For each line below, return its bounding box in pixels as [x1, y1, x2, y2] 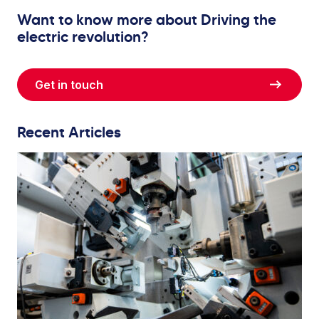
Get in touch [35, 78, 103, 92]
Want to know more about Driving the [17, 11, 276, 29]
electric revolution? [17, 28, 148, 46]
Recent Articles [17, 123, 121, 142]
